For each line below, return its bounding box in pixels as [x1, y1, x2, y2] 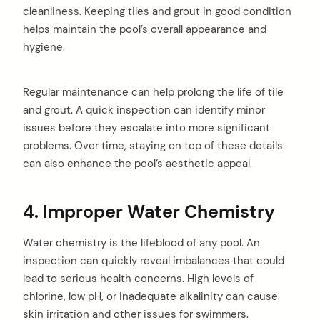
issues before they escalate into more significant [23, 121, 270, 136]
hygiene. [23, 39, 65, 54]
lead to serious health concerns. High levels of [23, 271, 254, 286]
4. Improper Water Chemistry [23, 200, 275, 224]
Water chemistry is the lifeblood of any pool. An [23, 236, 260, 251]
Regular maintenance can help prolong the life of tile [23, 85, 284, 100]
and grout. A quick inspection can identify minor [23, 103, 265, 118]
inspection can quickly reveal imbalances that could [23, 254, 284, 269]
